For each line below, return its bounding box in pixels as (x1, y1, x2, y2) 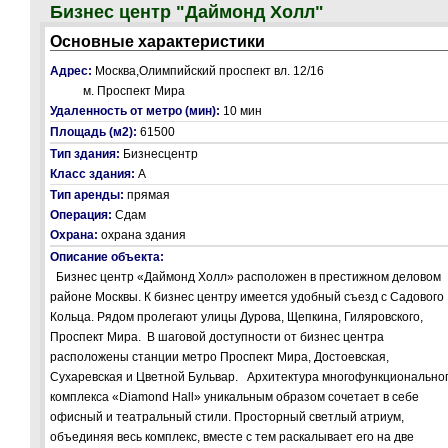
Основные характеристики (50, 33, 265, 50)
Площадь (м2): (50, 125, 140, 139)
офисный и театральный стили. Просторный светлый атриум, (50, 410, 404, 424)
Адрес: (50, 64, 95, 78)
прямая (127, 188, 170, 202)
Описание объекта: (50, 250, 167, 264)
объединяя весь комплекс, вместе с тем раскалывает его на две (50, 430, 414, 444)
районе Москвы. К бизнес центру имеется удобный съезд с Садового (50, 290, 444, 304)
